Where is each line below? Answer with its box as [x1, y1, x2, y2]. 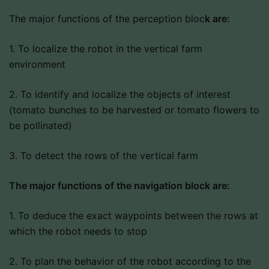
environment [9, 58, 65, 71]
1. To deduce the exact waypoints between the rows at [9, 210, 258, 222]
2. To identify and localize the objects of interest [9, 88, 231, 101]
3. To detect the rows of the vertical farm [9, 150, 198, 162]
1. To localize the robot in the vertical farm [9, 43, 202, 55]
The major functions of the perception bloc [9, 13, 205, 25]
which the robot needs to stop [9, 225, 147, 238]
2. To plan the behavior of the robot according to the [9, 255, 251, 268]
